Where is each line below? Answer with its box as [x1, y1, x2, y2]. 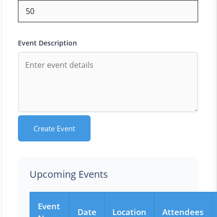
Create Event [33, 124, 75, 134]
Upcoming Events [30, 168, 108, 181]
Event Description [18, 38, 77, 47]
